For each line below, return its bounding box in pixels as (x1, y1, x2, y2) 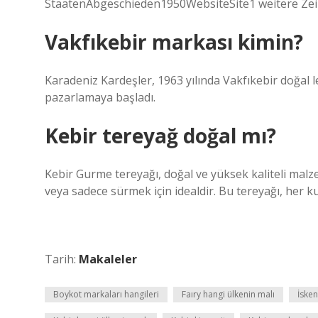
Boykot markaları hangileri (53, 288, 159, 300)
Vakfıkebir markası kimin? (45, 28, 303, 55)
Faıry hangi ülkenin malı (182, 288, 275, 300)
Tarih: (45, 251, 79, 267)
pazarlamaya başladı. (45, 89, 155, 105)
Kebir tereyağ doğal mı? (45, 122, 276, 149)
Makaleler (79, 251, 137, 267)
